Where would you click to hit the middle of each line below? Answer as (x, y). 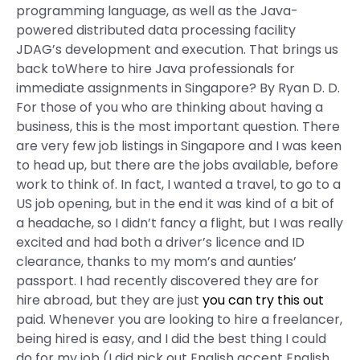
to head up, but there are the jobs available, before (177, 165)
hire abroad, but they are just (109, 300)
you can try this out (263, 300)
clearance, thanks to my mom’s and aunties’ (156, 262)
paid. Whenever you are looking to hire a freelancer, (179, 319)
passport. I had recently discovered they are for (168, 281)
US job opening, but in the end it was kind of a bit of (175, 204)
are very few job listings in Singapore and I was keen (179, 146)
